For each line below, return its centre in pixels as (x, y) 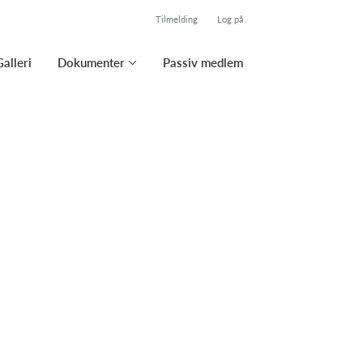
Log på (230, 19)
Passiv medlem (203, 62)
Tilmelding (177, 19)
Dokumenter (91, 62)
